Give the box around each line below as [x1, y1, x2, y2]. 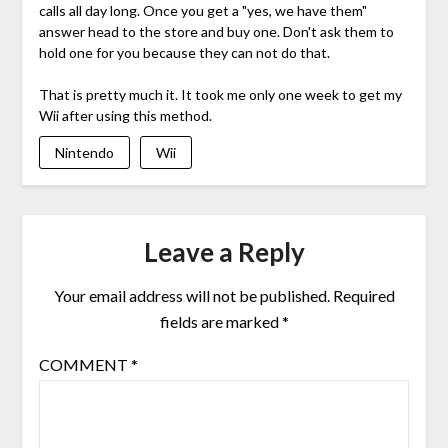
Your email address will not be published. [53, 286, 330, 306]
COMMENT [38, 355, 131, 375]
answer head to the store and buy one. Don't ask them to [38, 22, 394, 40]
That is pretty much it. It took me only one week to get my [38, 85, 402, 103]
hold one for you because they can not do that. [38, 43, 330, 61]
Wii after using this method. [38, 106, 212, 124]
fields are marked [159, 312, 282, 332]
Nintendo [54, 143, 114, 161]
